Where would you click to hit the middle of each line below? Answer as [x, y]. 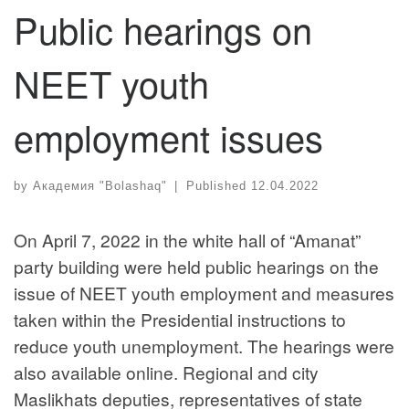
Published [218, 185]
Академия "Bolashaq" [100, 185]
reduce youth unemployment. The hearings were [204, 345]
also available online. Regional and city [166, 372]
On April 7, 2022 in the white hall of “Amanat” [187, 239]
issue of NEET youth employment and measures [204, 292]
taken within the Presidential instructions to [180, 319]
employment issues [168, 137]
